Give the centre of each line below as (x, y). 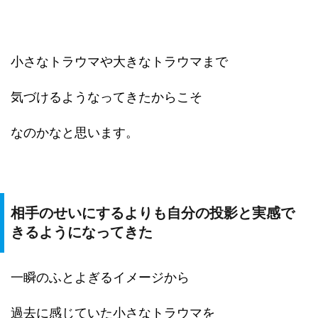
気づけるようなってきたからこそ (106, 97)
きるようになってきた (82, 232)
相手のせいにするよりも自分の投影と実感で (153, 213)
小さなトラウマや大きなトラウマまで (119, 61)
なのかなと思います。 (75, 132)
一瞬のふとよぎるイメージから (100, 277)
